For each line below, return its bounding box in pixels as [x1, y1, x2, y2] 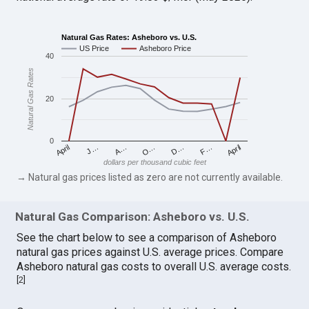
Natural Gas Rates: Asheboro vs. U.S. [61, 32, 197, 41]
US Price [79, 44, 110, 53]
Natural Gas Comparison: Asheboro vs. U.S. [15, 210, 250, 224]
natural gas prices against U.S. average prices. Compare [17, 246, 284, 259]
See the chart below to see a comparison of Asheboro [17, 231, 277, 245]
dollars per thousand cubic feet [103, 158, 207, 167]
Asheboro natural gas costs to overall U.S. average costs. [17, 260, 292, 274]
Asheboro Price [139, 44, 192, 53]
